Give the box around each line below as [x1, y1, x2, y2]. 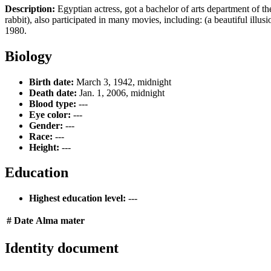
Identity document [5, 240, 119, 256]
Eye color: [29, 109, 71, 120]
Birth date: [29, 76, 74, 87]
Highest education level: [29, 193, 126, 204]
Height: [29, 142, 59, 152]
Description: [5, 3, 55, 14]
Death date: [29, 87, 77, 98]
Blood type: [29, 98, 76, 109]
